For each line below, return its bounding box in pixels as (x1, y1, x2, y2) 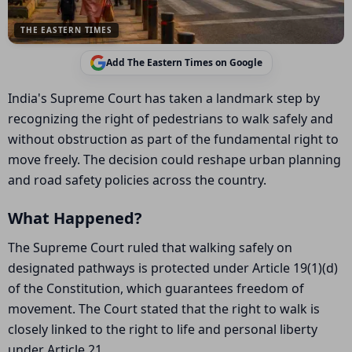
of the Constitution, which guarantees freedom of (8, 280, 304, 297)
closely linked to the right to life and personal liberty (8, 321, 317, 338)
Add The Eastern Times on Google (105, 56, 262, 69)
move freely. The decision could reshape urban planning (8, 151, 341, 168)
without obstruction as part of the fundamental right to (8, 130, 339, 148)
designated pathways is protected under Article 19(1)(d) (8, 259, 338, 277)
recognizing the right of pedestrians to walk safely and (8, 110, 333, 127)
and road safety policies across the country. (8, 171, 266, 189)
